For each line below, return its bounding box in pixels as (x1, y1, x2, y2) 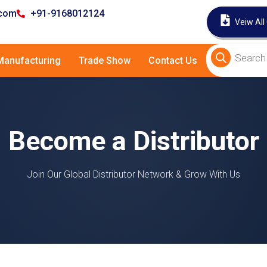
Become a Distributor (8, 125, 259, 157)
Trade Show (79, 55, 131, 66)
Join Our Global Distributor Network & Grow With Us (27, 169, 240, 180)
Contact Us (148, 55, 197, 66)
